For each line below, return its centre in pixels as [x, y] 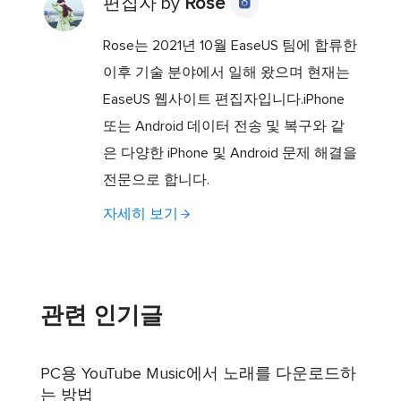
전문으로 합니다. [156, 179]
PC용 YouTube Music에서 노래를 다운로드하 [199, 374]
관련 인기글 [102, 316]
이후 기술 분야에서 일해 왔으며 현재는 [226, 72]
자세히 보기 [140, 213]
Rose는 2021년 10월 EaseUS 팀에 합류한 [230, 45]
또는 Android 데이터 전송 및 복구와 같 [223, 126]
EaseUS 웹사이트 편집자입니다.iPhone [223, 99]
